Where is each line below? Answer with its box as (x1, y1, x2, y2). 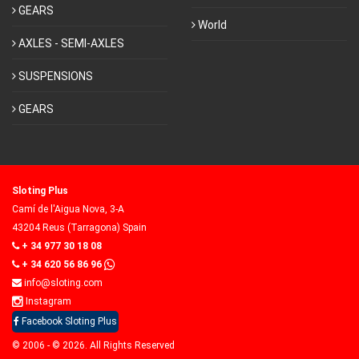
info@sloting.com (22, 276, 103, 288)
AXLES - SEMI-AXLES (18, 36, 124, 50)
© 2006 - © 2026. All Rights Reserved (12, 339, 175, 351)
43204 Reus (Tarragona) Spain (12, 221, 147, 233)
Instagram (23, 295, 71, 307)
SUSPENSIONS (18, 69, 93, 83)
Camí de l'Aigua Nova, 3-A (12, 203, 124, 215)
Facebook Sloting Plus (19, 315, 117, 327)
